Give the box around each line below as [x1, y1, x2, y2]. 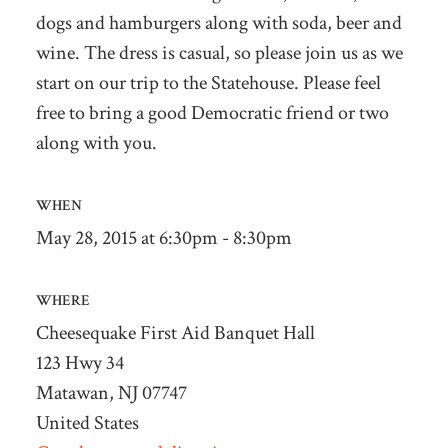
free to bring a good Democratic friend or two [35, 99, 389, 126]
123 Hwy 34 [35, 349, 124, 376]
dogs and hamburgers [35, 9, 205, 36]
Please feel [302, 69, 381, 96]
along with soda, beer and [204, 9, 402, 36]
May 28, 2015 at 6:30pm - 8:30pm [35, 224, 292, 251]
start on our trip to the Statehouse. [35, 69, 303, 96]
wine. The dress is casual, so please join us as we [35, 39, 403, 66]
